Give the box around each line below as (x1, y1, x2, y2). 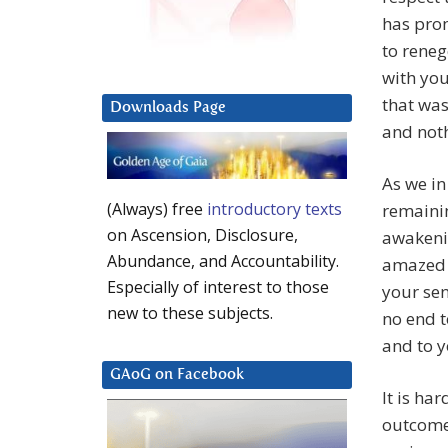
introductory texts (207, 198, 342, 221)
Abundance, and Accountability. (107, 250, 339, 273)
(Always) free (107, 198, 207, 221)
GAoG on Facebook (110, 367, 244, 383)
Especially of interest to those (107, 276, 329, 299)
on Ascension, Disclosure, (107, 224, 298, 247)
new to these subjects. (107, 302, 273, 325)
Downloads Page (110, 100, 226, 116)
